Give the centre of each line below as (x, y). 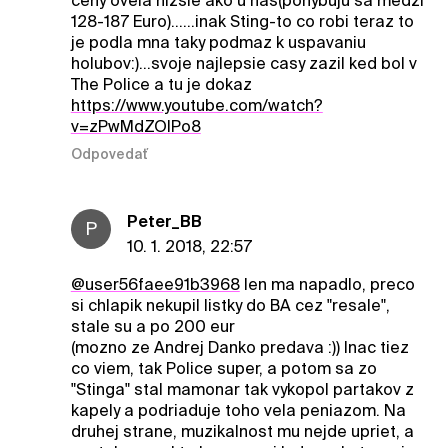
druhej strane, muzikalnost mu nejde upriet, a (242, 431)
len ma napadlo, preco (327, 284)
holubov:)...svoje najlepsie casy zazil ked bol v (243, 63)
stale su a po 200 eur (152, 326)
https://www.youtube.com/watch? (196, 105)
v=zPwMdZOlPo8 (135, 126)
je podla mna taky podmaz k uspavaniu (218, 42)
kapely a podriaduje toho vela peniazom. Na (238, 410)
